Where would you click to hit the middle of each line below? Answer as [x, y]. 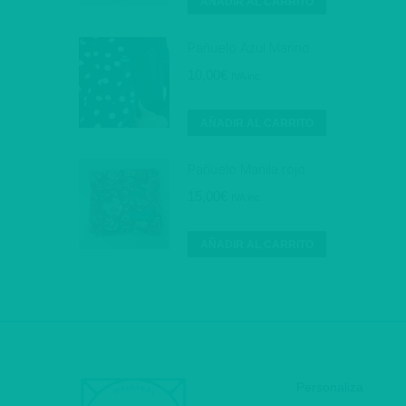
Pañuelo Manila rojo [246, 169]
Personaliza [330, 387]
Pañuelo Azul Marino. [250, 48]
